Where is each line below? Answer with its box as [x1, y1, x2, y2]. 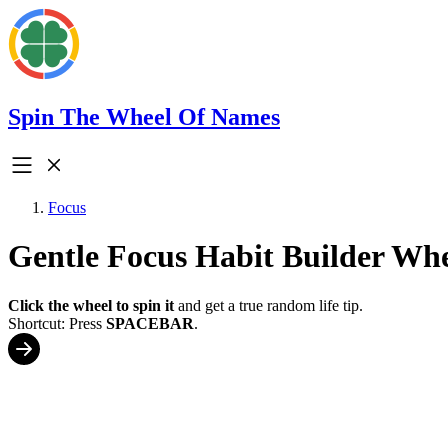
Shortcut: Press [8, 314, 106, 332]
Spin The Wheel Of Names [8, 103, 280, 130]
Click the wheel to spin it [8, 296, 174, 314]
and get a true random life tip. [174, 296, 363, 314]
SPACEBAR [106, 314, 194, 332]
